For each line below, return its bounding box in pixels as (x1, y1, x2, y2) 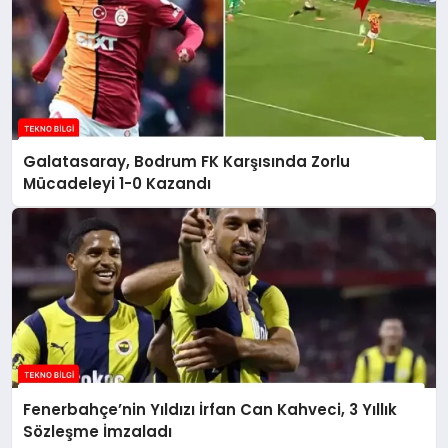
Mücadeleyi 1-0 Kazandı (23, 172, 212, 194)
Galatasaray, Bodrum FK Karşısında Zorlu (23, 150, 351, 172)
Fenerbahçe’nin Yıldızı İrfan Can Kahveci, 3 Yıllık (23, 399, 398, 421)
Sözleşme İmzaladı (23, 421, 173, 443)
